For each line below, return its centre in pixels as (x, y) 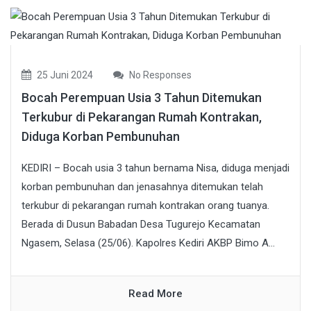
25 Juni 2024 (64, 75)
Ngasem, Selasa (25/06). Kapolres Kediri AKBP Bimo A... (148, 243)
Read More (155, 293)
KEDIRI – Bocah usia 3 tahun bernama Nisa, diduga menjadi (155, 168)
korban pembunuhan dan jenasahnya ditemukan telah (142, 186)
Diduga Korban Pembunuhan (101, 136)
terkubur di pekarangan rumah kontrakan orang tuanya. (145, 205)
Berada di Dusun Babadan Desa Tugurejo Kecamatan (141, 224)
